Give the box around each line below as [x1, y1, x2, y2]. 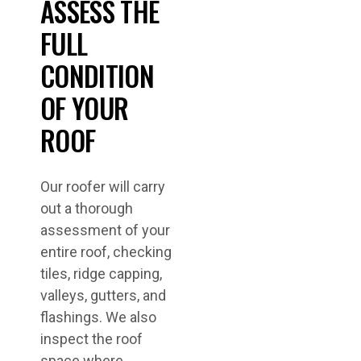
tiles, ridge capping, [40, 265, 162, 283]
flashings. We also [40, 309, 156, 326]
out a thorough [40, 200, 133, 218]
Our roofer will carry [40, 178, 165, 196]
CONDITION [40, 55, 154, 97]
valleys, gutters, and [40, 287, 166, 305]
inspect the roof [40, 330, 143, 348]
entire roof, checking [40, 243, 172, 261]
